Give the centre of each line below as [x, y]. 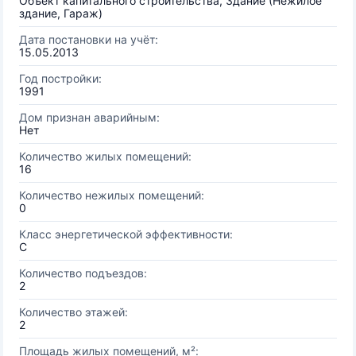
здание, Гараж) [61, 13]
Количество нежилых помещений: [112, 195]
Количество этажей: [74, 312]
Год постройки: [60, 78]
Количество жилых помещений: [105, 156]
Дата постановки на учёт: [89, 39]
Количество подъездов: [83, 273]
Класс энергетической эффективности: [126, 234]
